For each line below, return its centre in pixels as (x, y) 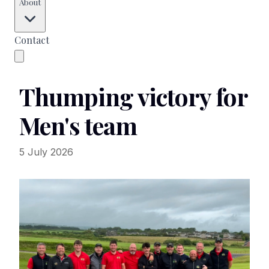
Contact (32, 40)
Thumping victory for (133, 96)
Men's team (78, 125)
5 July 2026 (46, 152)
